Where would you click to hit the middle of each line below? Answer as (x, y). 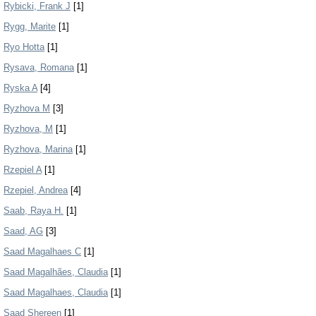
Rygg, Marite (30, 26)
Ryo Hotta (24, 47)
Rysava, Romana (39, 67)
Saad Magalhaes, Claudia (56, 292)
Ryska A (20, 88)
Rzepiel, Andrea (36, 190)
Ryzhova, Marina (38, 149)
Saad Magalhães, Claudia (56, 272)
